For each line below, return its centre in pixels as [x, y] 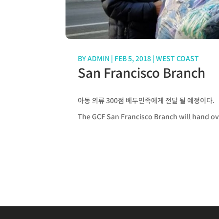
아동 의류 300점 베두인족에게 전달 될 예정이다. [146, 100]
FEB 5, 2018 [133, 58]
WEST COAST [178, 58]
